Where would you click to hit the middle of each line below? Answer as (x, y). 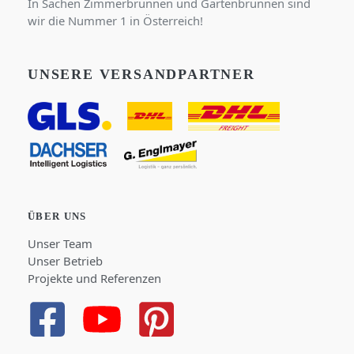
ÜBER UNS (57, 216)
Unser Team (60, 243)
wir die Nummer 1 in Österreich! (115, 21)
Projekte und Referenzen (94, 278)
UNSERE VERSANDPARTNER (141, 75)
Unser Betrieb (65, 260)
